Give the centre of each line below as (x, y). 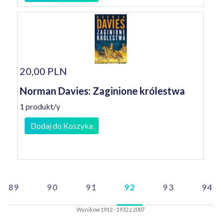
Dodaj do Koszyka (62, 126)
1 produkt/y (40, 106)
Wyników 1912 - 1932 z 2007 (110, 209)
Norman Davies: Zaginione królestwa (102, 91)
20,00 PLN (43, 71)
